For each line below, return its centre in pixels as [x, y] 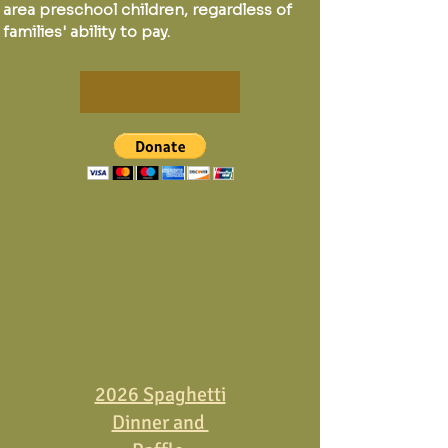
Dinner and [160, 422]
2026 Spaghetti [160, 394]
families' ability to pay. [86, 31]
